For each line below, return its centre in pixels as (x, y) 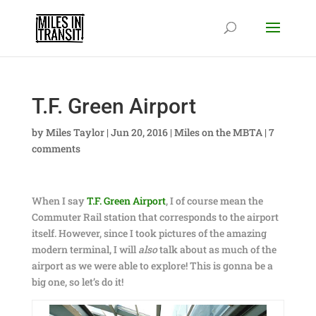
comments (56, 148)
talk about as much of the (217, 249)
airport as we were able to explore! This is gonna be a (152, 266)
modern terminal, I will (85, 249)
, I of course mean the (214, 201)
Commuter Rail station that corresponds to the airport (155, 217)
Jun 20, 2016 (139, 132)
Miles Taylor (75, 132)
